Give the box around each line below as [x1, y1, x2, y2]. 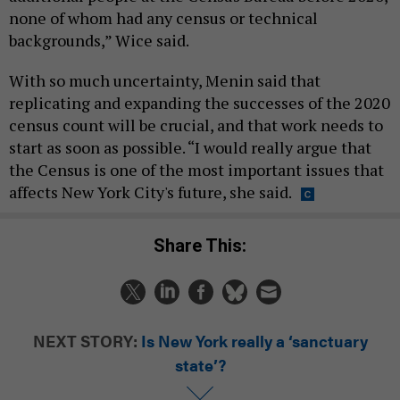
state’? [174, 353, 226, 376]
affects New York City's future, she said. [9, 181, 292, 204]
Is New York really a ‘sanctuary [140, 329, 368, 352]
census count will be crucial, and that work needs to [9, 114, 383, 137]
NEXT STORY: [32, 329, 137, 352]
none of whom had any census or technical [9, 7, 318, 29]
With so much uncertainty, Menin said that [9, 70, 321, 92]
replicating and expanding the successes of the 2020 [9, 92, 390, 114]
